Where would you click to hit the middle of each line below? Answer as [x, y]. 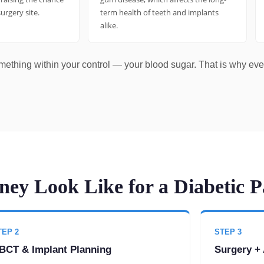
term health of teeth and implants [159, 13]
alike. [109, 26]
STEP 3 [228, 232]
